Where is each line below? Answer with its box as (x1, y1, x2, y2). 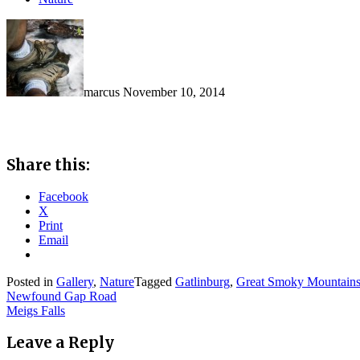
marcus (84, 84, 120, 99)
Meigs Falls (6, 304, 65, 318)
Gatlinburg (175, 275, 230, 289)
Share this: (6, 156, 90, 175)
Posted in (6, 275, 56, 289)
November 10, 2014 (123, 84, 225, 99)
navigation (6, 313, 115, 339)
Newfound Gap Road (6, 289, 117, 304)
